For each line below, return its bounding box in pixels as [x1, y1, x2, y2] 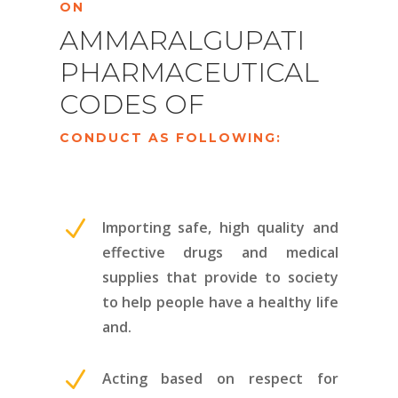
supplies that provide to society [101, 267, 338, 287]
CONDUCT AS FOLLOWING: [60, 129, 283, 146]
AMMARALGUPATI [60, 23, 306, 57]
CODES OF [60, 87, 205, 121]
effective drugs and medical [101, 242, 338, 262]
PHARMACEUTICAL [60, 55, 320, 89]
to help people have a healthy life [101, 291, 338, 312]
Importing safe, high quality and [101, 217, 338, 237]
